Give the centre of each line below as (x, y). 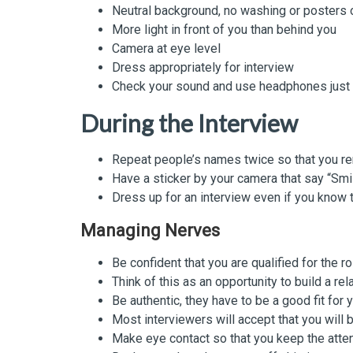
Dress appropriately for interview (203, 67)
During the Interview (189, 123)
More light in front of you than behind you (224, 29)
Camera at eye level (166, 48)
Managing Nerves (150, 230)
